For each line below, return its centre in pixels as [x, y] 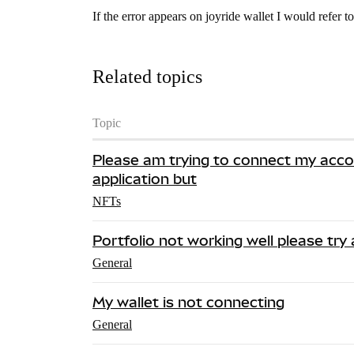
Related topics [147, 76]
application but [145, 179]
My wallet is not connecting [188, 302]
